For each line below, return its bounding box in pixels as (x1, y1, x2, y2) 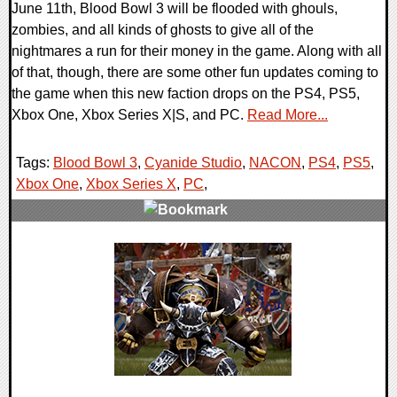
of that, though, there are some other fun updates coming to (12, 65, 378, 81)
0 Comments (20, 245, 105, 261)
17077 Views (20, 266, 104, 282)
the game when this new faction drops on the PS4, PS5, (12, 86, 360, 102)
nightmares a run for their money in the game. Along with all (12, 43, 382, 59)
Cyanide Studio (144, 155, 242, 171)
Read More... (247, 107, 328, 123)
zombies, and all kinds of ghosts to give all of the (12, 22, 314, 38)
